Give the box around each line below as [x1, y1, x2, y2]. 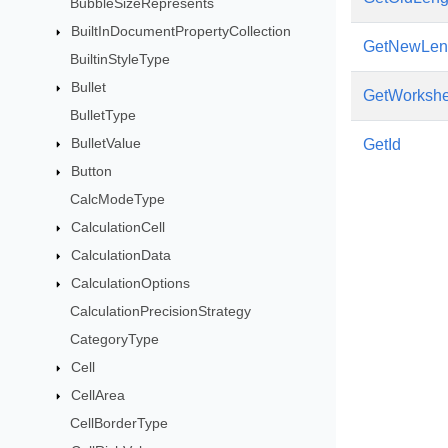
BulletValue [70, 135, 141, 151]
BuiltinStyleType [69, 51, 170, 67]
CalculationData [70, 247, 171, 263]
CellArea [70, 387, 125, 403]
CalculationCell [70, 219, 165, 235]
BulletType [69, 107, 136, 123]
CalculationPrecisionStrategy [69, 303, 251, 319]
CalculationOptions [70, 275, 190, 291]
